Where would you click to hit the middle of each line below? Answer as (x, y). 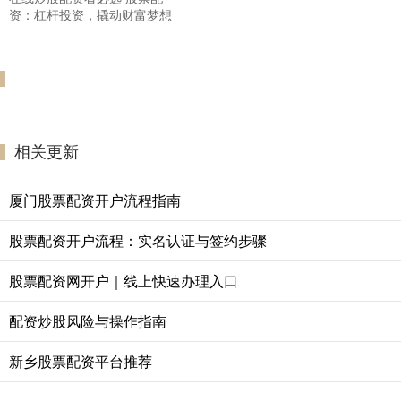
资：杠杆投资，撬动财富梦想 (90, 15)
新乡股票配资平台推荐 (81, 362)
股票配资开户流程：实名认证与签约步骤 (138, 241)
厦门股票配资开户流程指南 (95, 200)
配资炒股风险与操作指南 (88, 321)
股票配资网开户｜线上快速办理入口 (124, 281)
